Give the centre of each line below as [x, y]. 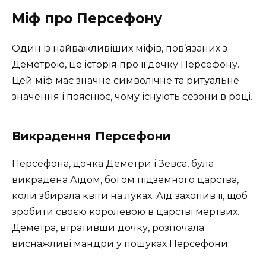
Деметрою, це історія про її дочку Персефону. [126, 65]
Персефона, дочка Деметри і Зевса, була [113, 164]
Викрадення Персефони [91, 136]
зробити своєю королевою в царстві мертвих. [126, 212]
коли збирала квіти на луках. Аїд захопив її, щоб [130, 196]
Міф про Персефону [87, 19]
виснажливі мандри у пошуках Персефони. [121, 244]
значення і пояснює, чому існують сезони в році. [132, 97]
